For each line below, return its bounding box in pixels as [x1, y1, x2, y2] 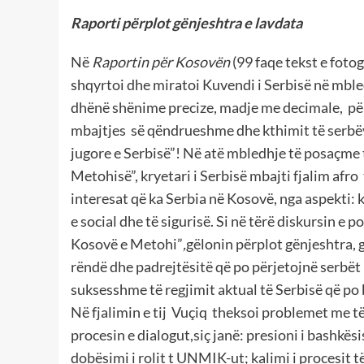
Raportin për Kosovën [92, 53, 230, 71]
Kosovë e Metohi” [71, 235, 183, 253]
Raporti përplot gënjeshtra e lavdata [71, 14, 302, 32]
